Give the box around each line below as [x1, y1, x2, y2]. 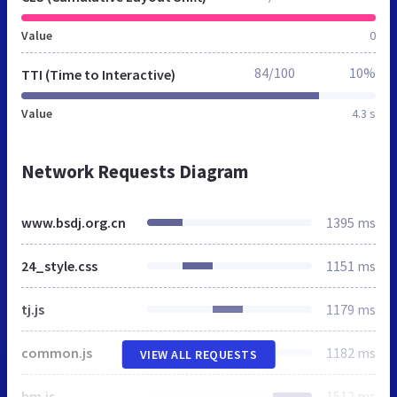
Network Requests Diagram [21, 160, 248, 184]
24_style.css [21, 257, 97, 276]
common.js [21, 344, 92, 362]
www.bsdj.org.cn [21, 214, 126, 232]
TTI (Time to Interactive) [21, 66, 175, 84]
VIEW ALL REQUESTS [139, 346, 258, 363]
